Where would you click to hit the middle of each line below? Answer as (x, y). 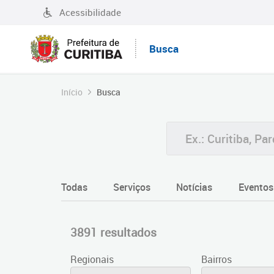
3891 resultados (113, 232)
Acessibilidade (90, 12)
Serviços (132, 187)
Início (72, 92)
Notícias (194, 187)
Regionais (92, 259)
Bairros (217, 259)
